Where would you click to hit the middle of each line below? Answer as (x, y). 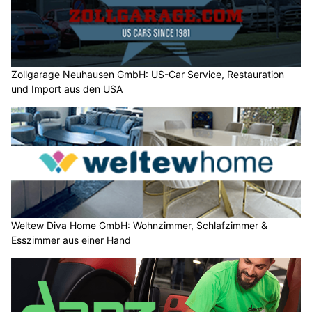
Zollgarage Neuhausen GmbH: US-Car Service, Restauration (148, 75)
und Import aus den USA (67, 89)
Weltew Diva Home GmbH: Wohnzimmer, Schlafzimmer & (139, 226)
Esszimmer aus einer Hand (71, 240)
